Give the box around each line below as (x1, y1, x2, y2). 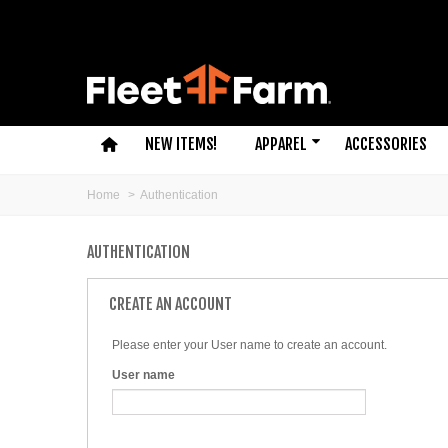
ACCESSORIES (344, 133, 427, 154)
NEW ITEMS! (144, 133, 217, 154)
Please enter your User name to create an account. (112, 337, 387, 352)
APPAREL (254, 133, 307, 154)
